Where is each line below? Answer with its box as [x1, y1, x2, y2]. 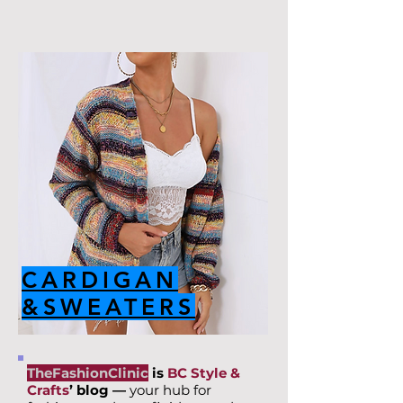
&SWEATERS [22, 293, 195, 320]
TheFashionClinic [27, 364, 148, 381]
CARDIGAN [22, 266, 178, 293]
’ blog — [69, 381, 130, 399]
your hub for [130, 381, 211, 399]
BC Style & [167, 364, 240, 381]
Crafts [27, 381, 69, 399]
